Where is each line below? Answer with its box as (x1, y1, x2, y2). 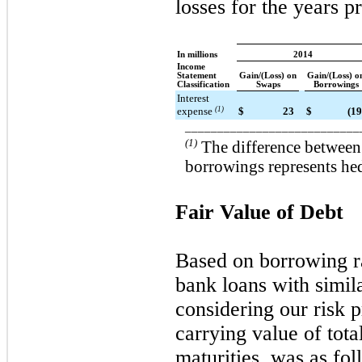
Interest (177, 91, 209, 104)
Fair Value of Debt (175, 200, 343, 224)
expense (177, 104, 215, 117)
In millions (177, 49, 217, 59)
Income (177, 61, 205, 71)
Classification (177, 79, 229, 89)
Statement (177, 70, 217, 80)
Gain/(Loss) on (239, 70, 297, 80)
